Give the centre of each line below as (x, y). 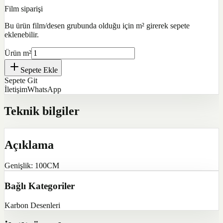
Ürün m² (18, 53)
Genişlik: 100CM (32, 166)
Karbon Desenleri (32, 205)
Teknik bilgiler (42, 111)
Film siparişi (24, 8)
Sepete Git (21, 80)
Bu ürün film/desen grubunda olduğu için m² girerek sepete (97, 25)
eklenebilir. (22, 34)
